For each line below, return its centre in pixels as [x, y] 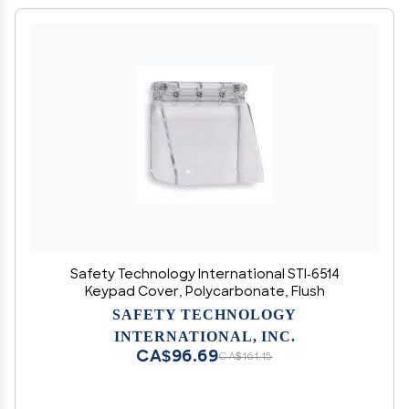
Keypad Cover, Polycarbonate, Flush [204, 293]
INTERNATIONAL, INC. [204, 336]
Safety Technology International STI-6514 [204, 275]
